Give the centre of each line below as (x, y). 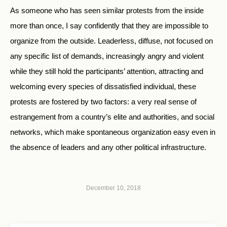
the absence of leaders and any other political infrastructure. (108, 147)
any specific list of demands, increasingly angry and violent (107, 56)
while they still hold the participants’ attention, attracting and (107, 71)
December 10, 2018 (113, 188)
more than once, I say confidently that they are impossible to (109, 26)
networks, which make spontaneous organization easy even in (113, 132)
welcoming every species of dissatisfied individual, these (103, 86)
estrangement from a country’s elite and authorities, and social (112, 117)
